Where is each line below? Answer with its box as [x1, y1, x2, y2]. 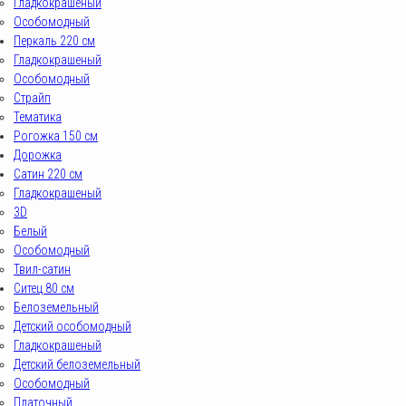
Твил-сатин [14, 262, 71, 276]
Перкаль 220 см [14, 34, 95, 48]
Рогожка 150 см [14, 129, 98, 143]
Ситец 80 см [14, 281, 74, 295]
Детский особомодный [14, 319, 131, 333]
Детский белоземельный [14, 357, 140, 372]
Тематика [14, 110, 62, 124]
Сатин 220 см [14, 167, 82, 181]
